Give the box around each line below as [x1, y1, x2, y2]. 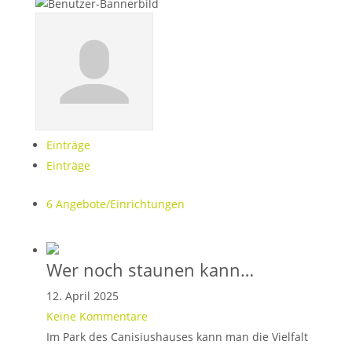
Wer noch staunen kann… [46, 258, 254, 281]
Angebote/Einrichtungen [52, 196, 185, 211]
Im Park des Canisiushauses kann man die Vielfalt [46, 329, 308, 344]
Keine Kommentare [46, 309, 148, 324]
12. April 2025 [46, 288, 119, 303]
